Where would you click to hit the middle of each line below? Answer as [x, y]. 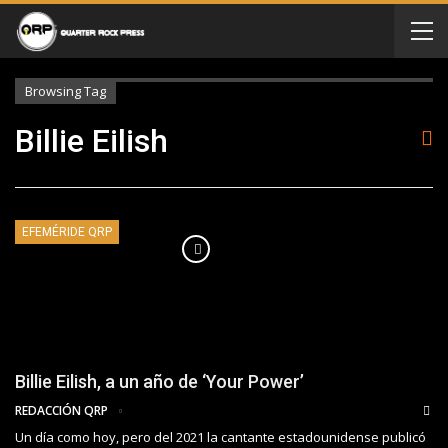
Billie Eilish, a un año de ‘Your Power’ [159, 382]
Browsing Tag [65, 91]
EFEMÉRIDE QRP [67, 232]
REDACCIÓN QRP [63, 411]
